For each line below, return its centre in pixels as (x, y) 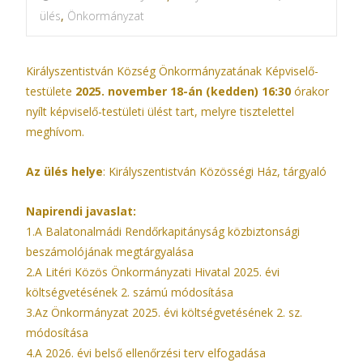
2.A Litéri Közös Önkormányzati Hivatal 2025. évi (153, 272)
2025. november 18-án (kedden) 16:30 (183, 91)
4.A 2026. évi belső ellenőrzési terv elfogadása (146, 353)
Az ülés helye (64, 171)
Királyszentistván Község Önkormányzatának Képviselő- (172, 71)
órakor (310, 91)
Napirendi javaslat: (81, 211)
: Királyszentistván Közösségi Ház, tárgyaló (215, 171)
